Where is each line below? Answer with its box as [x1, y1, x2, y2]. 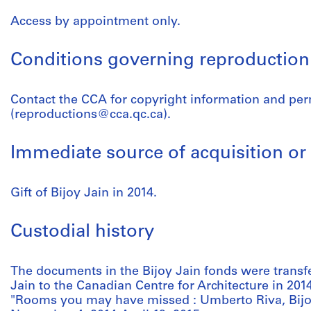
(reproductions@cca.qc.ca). [10, 108, 171, 121]
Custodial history [10, 223, 154, 242]
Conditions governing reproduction [10, 51, 310, 70]
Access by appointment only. [10, 15, 180, 28]
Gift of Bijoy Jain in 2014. [10, 187, 157, 200]
